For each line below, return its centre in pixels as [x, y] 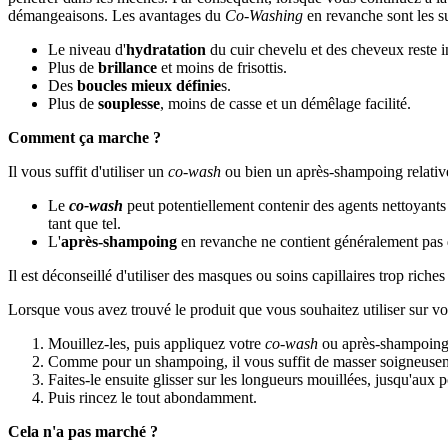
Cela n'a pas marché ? [83, 431]
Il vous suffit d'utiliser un [88, 171]
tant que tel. [84, 223]
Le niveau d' [87, 49]
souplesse [129, 103]
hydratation [166, 49]
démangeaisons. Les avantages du [116, 15]
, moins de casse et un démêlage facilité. [285, 103]
